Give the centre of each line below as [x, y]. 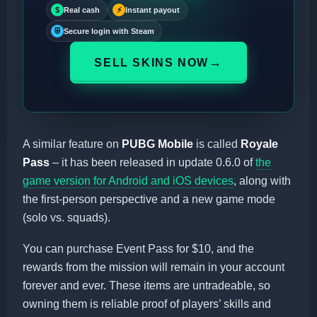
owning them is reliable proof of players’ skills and [147, 304]
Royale [259, 144]
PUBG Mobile [157, 144]
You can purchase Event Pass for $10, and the [138, 249]
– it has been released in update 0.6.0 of [152, 163]
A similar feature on [72, 144]
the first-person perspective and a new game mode [149, 200]
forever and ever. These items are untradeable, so [146, 286]
